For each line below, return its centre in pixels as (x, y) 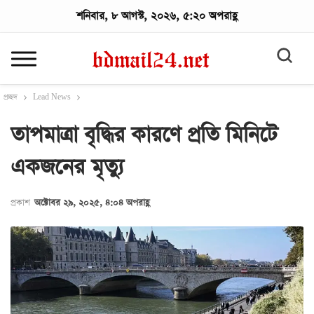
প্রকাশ (22, 203)
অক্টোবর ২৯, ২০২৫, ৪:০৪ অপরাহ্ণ (92, 203)
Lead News (52, 97)
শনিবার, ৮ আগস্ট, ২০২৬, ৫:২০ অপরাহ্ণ (157, 16)
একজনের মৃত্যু (67, 168)
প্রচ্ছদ (11, 97)
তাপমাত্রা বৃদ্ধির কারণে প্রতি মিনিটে (144, 135)
